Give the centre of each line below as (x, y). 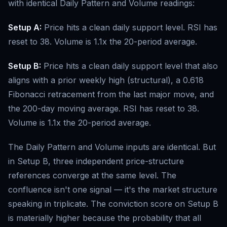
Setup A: (25, 27)
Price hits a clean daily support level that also (129, 66)
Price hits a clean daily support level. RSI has (129, 27)
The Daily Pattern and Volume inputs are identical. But (112, 147)
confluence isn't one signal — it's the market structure (113, 190)
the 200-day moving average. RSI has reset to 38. (104, 108)
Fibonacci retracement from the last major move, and (111, 94)
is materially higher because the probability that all (105, 218)
